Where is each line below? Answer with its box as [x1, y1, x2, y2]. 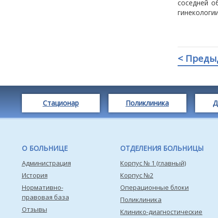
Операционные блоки [120, 183, 189, 192]
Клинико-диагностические [120, 207, 202, 216]
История [21, 171, 48, 180]
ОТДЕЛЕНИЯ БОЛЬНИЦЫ [120, 144, 203, 153]
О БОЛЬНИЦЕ [21, 144, 68, 153]
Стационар [42, 98, 79, 108]
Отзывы [21, 205, 47, 214]
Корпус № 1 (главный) [120, 159, 186, 167]
